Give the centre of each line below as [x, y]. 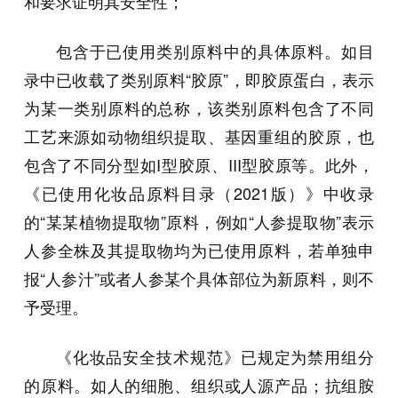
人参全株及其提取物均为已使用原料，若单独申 [199, 250]
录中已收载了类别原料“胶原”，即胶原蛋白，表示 [199, 80]
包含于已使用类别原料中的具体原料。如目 [215, 51]
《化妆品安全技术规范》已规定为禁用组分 [215, 357]
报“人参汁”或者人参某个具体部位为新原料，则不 [199, 279]
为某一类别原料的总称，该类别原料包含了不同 [199, 108]
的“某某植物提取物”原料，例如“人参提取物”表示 [199, 222]
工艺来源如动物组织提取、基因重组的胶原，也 [199, 136]
